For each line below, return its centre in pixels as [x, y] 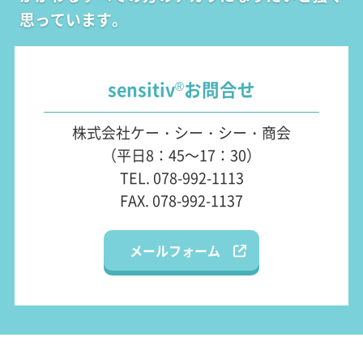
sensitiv [141, 88]
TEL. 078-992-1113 [181, 178]
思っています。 [73, 19]
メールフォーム [175, 251]
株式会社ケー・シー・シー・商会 [181, 132]
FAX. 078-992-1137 [181, 201]
